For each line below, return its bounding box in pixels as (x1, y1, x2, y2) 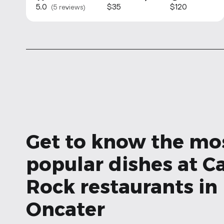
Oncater (26, 197, 105, 221)
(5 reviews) (51, 2, 85, 12)
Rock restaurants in (26, 175, 217, 198)
